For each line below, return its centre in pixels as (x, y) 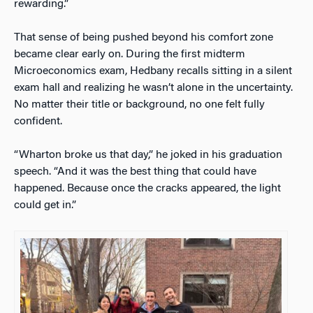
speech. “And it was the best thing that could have (135, 172)
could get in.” (45, 205)
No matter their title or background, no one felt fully (139, 104)
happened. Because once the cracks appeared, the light (147, 188)
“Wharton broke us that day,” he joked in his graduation (148, 155)
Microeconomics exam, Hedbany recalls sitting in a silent (153, 71)
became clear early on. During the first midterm (130, 54)
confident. (38, 121)
